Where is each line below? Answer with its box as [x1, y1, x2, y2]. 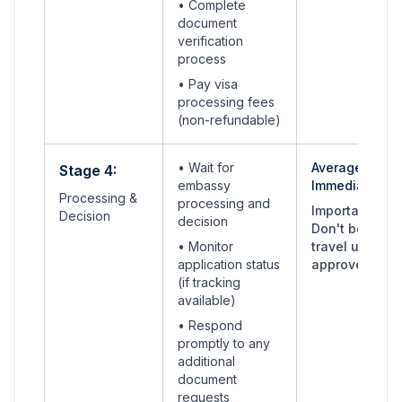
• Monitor [178, 239, 233, 254]
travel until [311, 239, 379, 254]
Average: [311, 160, 366, 175]
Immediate [311, 178, 377, 193]
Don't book [311, 221, 380, 236]
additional [178, 354, 235, 369]
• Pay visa [178, 76, 238, 92]
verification [178, 33, 243, 48]
